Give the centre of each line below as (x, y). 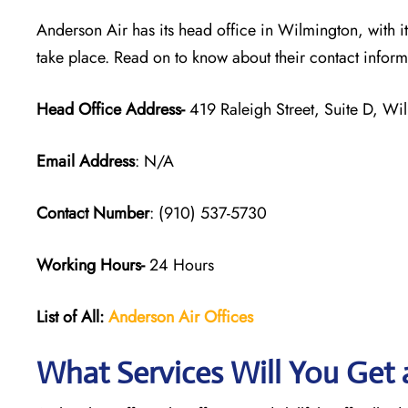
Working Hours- (91, 265)
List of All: (70, 316)
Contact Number (93, 213)
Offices (229, 316)
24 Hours (179, 265)
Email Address (86, 161)
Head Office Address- (111, 109)
